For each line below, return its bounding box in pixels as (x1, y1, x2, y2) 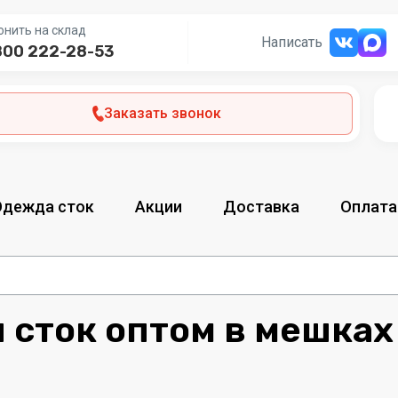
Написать (261, 34, 322, 51)
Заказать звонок (104, 105, 222, 122)
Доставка (223, 196, 299, 216)
